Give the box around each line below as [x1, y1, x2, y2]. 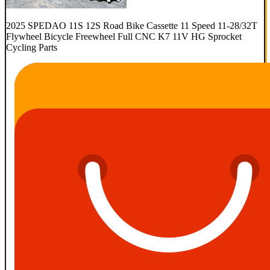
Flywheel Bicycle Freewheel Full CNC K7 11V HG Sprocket [6, 31, 242, 42]
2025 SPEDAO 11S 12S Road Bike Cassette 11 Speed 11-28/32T [6, 20, 257, 31]
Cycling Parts [6, 42, 57, 52]
